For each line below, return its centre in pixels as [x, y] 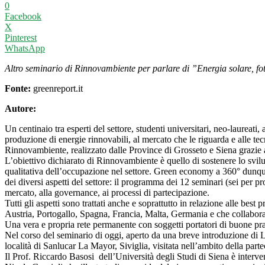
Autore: [20, 108]
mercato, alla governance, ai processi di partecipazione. [107, 192]
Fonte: [18, 88]
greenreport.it [57, 88]
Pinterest [21, 37]
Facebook [23, 16]
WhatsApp [25, 48]
